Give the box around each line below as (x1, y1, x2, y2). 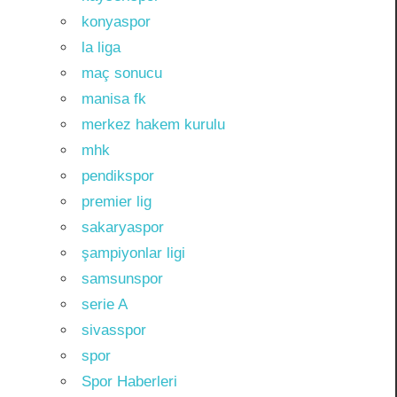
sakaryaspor (81, 218, 164, 236)
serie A (81, 295, 128, 313)
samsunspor (81, 269, 163, 287)
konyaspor (81, 12, 151, 30)
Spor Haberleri (81, 372, 177, 390)
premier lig (81, 192, 152, 210)
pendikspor (81, 167, 154, 184)
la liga (81, 38, 121, 56)
